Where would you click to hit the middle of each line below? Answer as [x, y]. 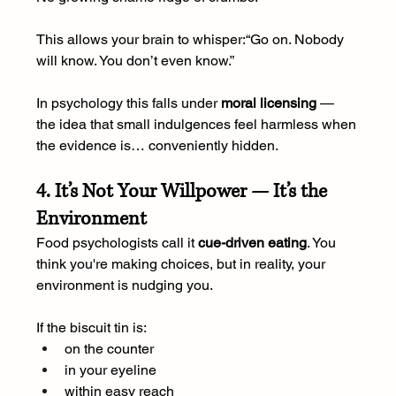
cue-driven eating [252, 243]
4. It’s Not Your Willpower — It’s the [183, 192]
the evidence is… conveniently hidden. [157, 146]
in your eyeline [110, 370]
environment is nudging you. [124, 286]
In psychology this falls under [128, 103]
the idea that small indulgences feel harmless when [198, 125]
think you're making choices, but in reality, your [182, 264]
